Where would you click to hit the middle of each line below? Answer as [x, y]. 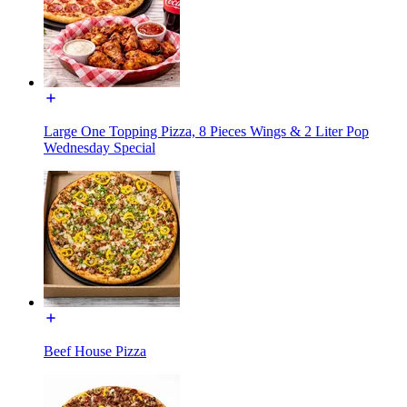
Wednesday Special [99, 147]
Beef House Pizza [95, 351]
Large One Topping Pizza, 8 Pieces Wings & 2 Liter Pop [206, 131]
